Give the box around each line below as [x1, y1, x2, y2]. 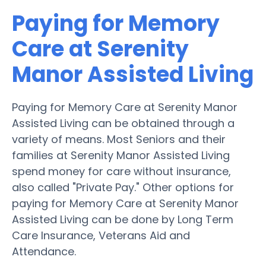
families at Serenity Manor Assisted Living [12, 147, 230, 163]
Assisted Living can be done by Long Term [12, 211, 233, 227]
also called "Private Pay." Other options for [12, 179, 234, 195]
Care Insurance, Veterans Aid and [12, 227, 190, 243]
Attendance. [12, 243, 76, 259]
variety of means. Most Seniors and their [12, 131, 226, 147]
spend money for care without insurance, [12, 163, 231, 179]
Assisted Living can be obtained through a [12, 115, 235, 131]
